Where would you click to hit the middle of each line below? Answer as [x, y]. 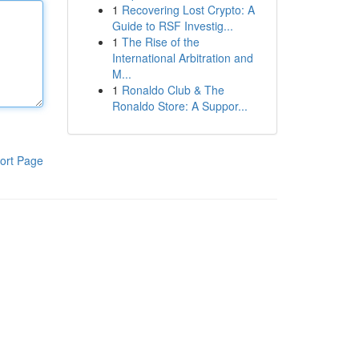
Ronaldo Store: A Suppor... [179, 106]
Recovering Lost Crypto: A [188, 10]
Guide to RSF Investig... [172, 26]
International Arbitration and [182, 58]
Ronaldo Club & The [173, 90]
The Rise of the [160, 42]
